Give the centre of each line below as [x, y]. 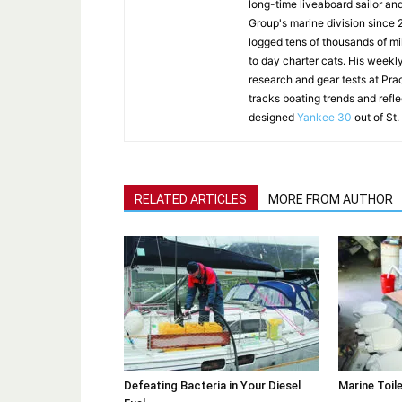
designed [273, 117]
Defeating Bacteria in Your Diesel [212, 385]
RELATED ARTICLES [191, 199]
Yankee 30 [324, 117]
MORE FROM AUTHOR [331, 199]
